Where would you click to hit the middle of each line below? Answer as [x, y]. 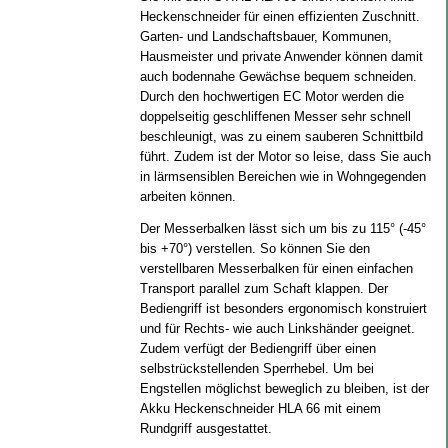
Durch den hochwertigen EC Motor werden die [271, 96]
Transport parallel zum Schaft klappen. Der [263, 288]
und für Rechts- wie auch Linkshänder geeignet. [277, 328]
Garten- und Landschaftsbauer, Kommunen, [265, 36]
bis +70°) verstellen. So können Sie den [254, 248]
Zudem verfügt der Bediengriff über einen [257, 348]
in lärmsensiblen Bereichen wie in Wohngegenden [282, 176]
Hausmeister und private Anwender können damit [281, 56]
